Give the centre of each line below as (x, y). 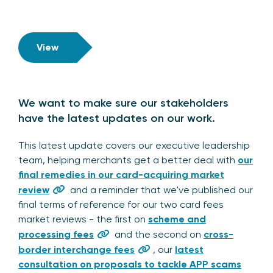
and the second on (158, 234)
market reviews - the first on (83, 219)
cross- (218, 234)
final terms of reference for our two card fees (121, 204)
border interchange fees (76, 249)
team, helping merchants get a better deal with (128, 160)
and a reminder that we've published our (160, 190)
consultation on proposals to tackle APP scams (130, 264)
